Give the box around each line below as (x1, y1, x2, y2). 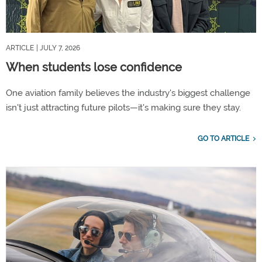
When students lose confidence (6, 60, 182, 74)
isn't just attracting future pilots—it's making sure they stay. (6, 102, 241, 113)
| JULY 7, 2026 (36, 43, 80, 52)
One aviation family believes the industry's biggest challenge (6, 87, 250, 98)
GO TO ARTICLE (198, 134, 249, 143)
